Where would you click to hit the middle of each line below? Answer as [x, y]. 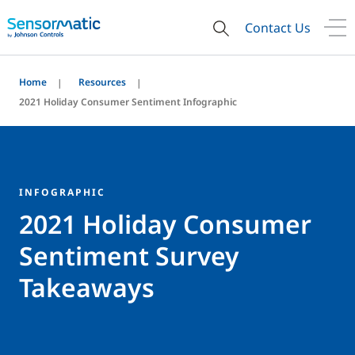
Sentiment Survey [129, 256]
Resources [102, 82]
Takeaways [87, 287]
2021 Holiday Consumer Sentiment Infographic [128, 102]
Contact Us [278, 27]
